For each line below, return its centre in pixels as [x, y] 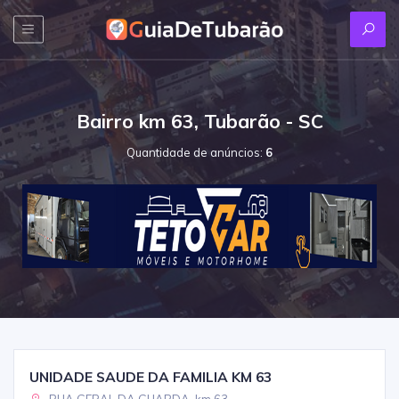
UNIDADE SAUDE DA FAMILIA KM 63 [151, 376]
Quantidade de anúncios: [196, 152]
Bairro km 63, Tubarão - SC [199, 121]
